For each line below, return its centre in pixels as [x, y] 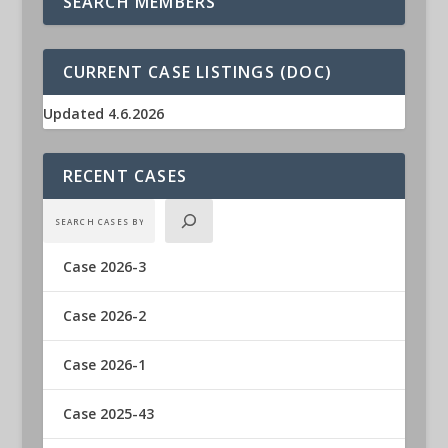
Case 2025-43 [108, 414]
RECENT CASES [124, 176]
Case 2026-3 [104, 267]
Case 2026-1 [104, 365]
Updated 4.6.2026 [103, 114]
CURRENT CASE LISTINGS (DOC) [197, 72]
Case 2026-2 [104, 316]
